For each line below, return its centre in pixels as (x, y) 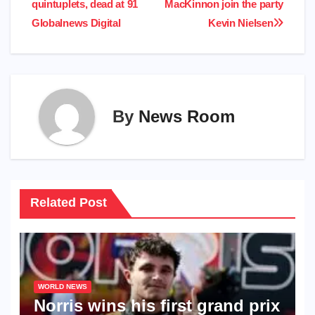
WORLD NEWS (62, 287)
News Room (187, 117)
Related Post (68, 202)
